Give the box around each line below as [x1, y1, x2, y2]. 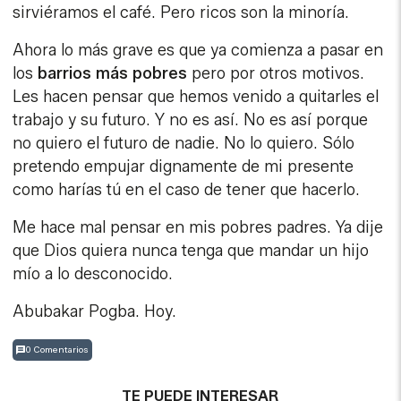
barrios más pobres [38, 63, 188, 83]
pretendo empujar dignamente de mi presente [13, 156, 354, 176]
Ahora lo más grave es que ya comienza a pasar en [13, 39, 384, 60]
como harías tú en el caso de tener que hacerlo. [13, 179, 361, 200]
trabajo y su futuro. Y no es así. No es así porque [13, 109, 369, 130]
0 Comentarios [25, 344, 90, 356]
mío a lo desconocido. [13, 263, 174, 284]
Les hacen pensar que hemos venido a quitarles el [13, 86, 380, 107]
